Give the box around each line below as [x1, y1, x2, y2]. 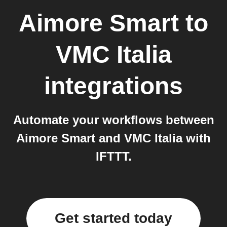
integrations [44, 72, 183, 99]
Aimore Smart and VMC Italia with [16, 131, 211, 145]
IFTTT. [95, 149, 132, 163]
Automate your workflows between [13, 113, 214, 127]
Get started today [55, 210, 172, 226]
